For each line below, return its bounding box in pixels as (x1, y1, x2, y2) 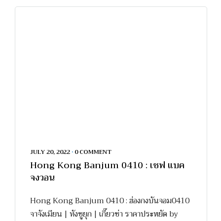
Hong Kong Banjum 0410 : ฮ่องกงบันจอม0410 (30, 193, 189, 208)
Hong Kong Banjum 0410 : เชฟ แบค (30, 157, 184, 173)
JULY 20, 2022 (30, 147, 70, 157)
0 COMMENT (74, 147, 111, 157)
